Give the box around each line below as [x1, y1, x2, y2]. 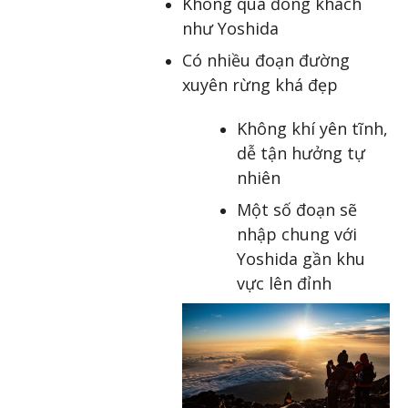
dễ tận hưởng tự [237, 141, 365, 164]
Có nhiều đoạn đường [182, 49, 350, 72]
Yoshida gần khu [237, 247, 365, 270]
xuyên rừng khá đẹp [182, 74, 338, 97]
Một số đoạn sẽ [237, 198, 357, 220]
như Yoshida [182, 17, 279, 40]
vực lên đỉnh [237, 271, 331, 294]
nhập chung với [237, 222, 357, 245]
